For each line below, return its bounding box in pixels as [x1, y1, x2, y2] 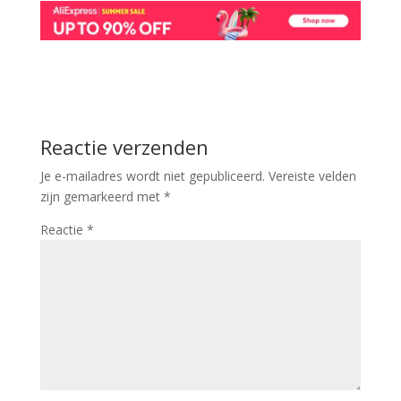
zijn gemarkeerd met [39, 188, 164, 206]
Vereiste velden [268, 167, 356, 185]
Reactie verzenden [39, 133, 209, 161]
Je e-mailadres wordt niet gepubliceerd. [39, 167, 265, 185]
